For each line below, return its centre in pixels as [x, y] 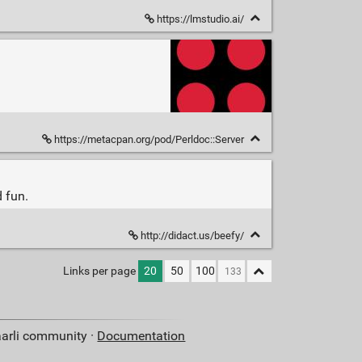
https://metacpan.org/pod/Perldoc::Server [149, 140]
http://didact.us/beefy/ [192, 236]
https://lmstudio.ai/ [200, 19]
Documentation [141, 336]
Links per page [99, 271]
